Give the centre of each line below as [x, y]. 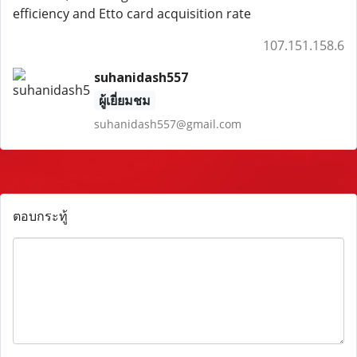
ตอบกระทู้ [40, 216]
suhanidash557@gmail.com [167, 124]
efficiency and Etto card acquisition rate [132, 14]
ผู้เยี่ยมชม [124, 100]
